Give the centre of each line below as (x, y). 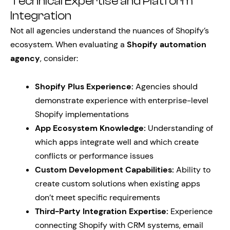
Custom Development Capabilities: (104, 170)
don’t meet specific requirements (98, 197)
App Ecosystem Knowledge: (90, 128)
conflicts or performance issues (94, 156)
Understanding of (179, 128)
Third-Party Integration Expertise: (102, 211)
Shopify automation (167, 44)
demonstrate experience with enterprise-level (122, 100)
